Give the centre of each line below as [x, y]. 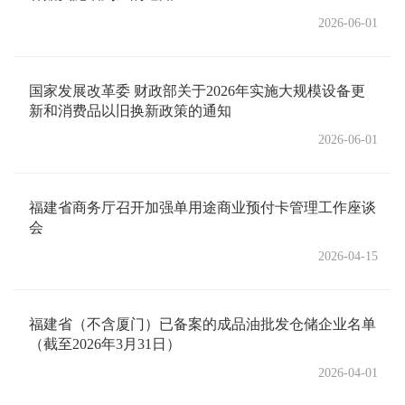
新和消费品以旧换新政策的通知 [130, 111]
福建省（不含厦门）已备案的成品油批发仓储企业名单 [202, 324]
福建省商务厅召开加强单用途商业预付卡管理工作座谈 [202, 207]
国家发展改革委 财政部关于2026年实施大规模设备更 [197, 91]
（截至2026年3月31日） [105, 344]
